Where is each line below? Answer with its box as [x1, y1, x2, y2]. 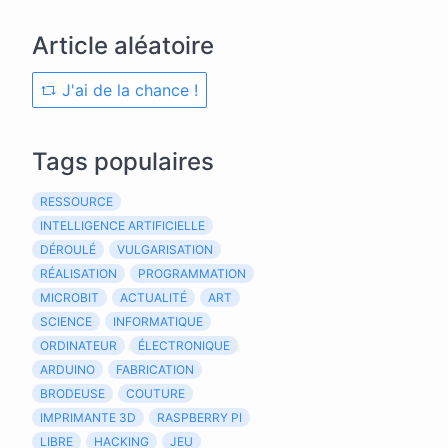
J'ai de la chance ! [57, 80, 198, 100]
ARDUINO [40, 362, 95, 377]
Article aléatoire [32, 31, 214, 60]
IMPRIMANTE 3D [40, 410, 136, 425]
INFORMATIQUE [113, 314, 203, 329]
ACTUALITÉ [120, 290, 187, 305]
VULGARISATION [117, 242, 213, 257]
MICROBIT [40, 290, 99, 305]
